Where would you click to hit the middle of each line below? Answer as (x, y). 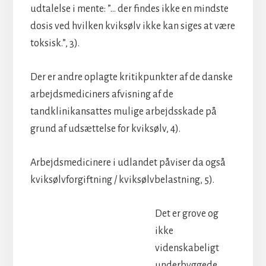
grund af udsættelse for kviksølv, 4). (105, 129)
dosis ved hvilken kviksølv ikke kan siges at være (132, 26)
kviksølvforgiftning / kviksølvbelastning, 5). (122, 180)
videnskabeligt (187, 248)
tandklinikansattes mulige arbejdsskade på (123, 111)
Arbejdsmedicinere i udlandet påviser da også (128, 162)
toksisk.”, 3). (55, 43)
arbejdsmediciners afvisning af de (102, 94)
